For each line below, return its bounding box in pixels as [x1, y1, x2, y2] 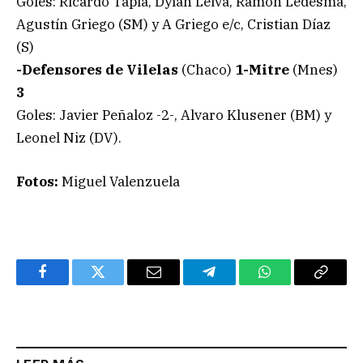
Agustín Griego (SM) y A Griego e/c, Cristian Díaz [16, 15, 331, 34]
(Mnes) [289, 61, 338, 79]
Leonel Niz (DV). [16, 129, 122, 147]
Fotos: [16, 173, 58, 191]
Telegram [207, 276, 263, 292]
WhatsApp [263, 276, 327, 292]
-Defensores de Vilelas [16, 61, 178, 79]
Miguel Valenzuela [58, 173, 180, 191]
